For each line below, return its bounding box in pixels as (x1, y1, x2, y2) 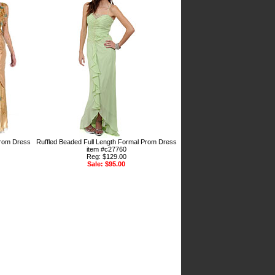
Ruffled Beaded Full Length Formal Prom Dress (36, 138, 177, 146)
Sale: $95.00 (87, 160, 125, 168)
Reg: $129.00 (86, 153, 126, 161)
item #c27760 (86, 145, 126, 153)
